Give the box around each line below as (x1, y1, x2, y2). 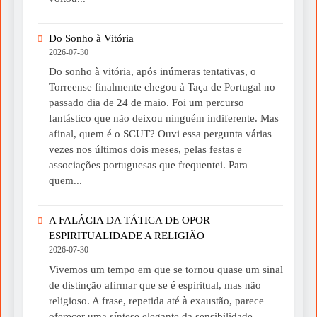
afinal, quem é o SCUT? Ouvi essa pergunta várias (49, 128, 272, 140)
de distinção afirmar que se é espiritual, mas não (49, 279, 261, 291)
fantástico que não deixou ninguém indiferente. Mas (49, 113, 279, 125)
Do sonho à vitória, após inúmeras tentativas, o (49, 66, 256, 78)
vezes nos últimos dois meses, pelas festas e (49, 144, 242, 156)
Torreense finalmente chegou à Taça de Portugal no (49, 81, 275, 93)
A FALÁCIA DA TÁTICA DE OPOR (49, 214, 210, 226)
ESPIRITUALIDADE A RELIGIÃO (49, 230, 204, 242)
